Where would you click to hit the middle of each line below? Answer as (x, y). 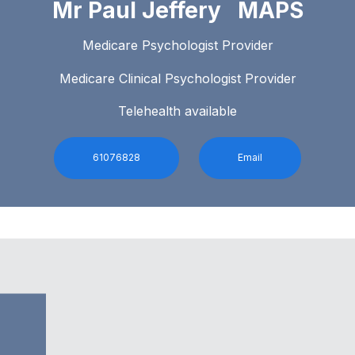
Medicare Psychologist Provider (177, 46)
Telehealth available (177, 111)
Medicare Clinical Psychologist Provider (177, 78)
